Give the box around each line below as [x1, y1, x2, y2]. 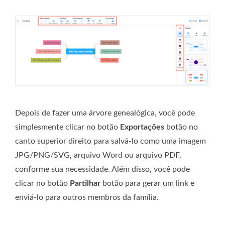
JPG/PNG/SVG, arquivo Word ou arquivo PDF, [15, 151, 181, 159]
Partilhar [70, 179, 100, 187]
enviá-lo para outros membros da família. [15, 193, 159, 201]
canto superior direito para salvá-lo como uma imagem [15, 137, 206, 145]
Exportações [120, 123, 164, 131]
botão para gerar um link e [100, 179, 194, 187]
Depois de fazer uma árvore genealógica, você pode [15, 108, 195, 117]
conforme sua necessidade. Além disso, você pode [15, 165, 190, 173]
